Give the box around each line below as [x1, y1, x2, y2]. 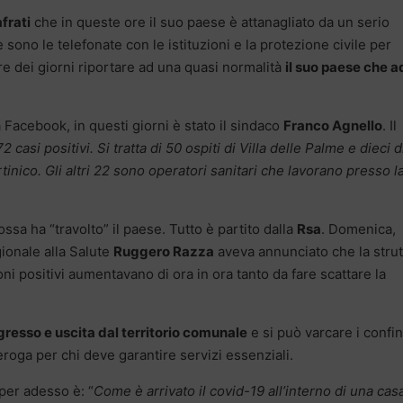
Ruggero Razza [113, 242, 214, 260]
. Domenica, [321, 219, 396, 237]
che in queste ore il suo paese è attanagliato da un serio [31, 13, 390, 31]
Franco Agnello [283, 116, 382, 134]
